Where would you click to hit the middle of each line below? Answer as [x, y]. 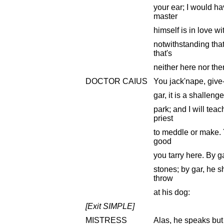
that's [163, 53]
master [165, 16]
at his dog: [172, 192]
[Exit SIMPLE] [110, 206]
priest [163, 118]
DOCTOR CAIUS [116, 81]
